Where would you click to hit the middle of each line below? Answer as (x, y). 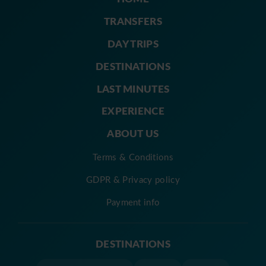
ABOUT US (133, 133)
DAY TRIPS (133, 43)
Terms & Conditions (133, 157)
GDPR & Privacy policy (133, 180)
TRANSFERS (133, 21)
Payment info (133, 202)
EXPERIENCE (133, 111)
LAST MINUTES (133, 88)
